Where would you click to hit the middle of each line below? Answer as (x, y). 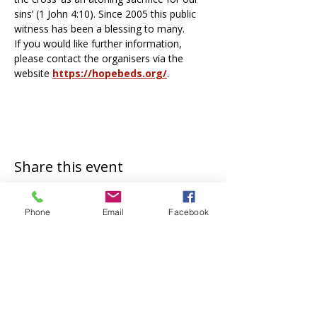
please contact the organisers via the (100, 58)
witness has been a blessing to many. (101, 29)
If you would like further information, (99, 44)
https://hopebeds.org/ (110, 73)
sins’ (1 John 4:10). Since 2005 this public (106, 14)
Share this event (69, 167)
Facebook (189, 212)
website (33, 73)
